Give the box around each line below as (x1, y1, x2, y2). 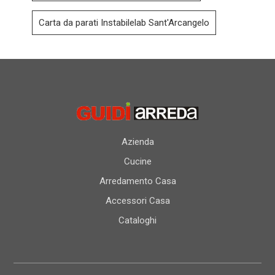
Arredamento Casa (99, 176, 176, 187)
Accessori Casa (105, 195, 170, 207)
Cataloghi (118, 215, 157, 227)
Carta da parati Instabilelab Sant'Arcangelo (39, 17, 210, 28)
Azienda (121, 136, 154, 148)
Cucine (123, 156, 152, 168)
